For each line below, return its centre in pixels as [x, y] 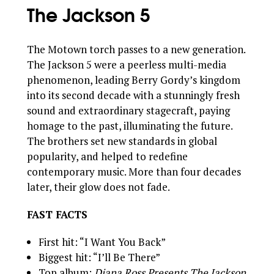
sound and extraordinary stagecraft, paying [129, 111]
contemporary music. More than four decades [134, 172]
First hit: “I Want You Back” [102, 242]
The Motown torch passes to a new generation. [137, 50]
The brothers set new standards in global [122, 141]
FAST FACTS [57, 215]
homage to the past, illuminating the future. [130, 126]
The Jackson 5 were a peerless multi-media [127, 65]
